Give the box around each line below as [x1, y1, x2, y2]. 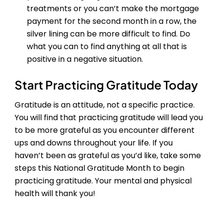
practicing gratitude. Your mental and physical [15, 175, 192, 187]
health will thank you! [15, 188, 95, 200]
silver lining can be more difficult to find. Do [27, 28, 190, 40]
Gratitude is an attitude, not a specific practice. [15, 99, 195, 111]
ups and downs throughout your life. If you [15, 137, 173, 149]
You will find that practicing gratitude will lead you [15, 112, 203, 124]
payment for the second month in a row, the [27, 16, 197, 27]
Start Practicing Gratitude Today [15, 77, 198, 92]
